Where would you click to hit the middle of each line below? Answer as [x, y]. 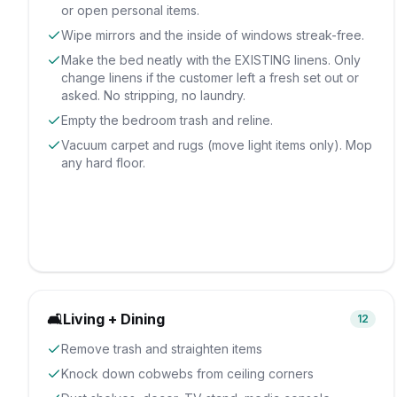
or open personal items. [130, 10]
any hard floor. [103, 163]
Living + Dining [114, 319]
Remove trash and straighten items [162, 349]
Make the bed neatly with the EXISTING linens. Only [211, 60]
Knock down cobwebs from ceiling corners [187, 374]
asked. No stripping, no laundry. [153, 95]
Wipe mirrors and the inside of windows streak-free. [213, 35]
